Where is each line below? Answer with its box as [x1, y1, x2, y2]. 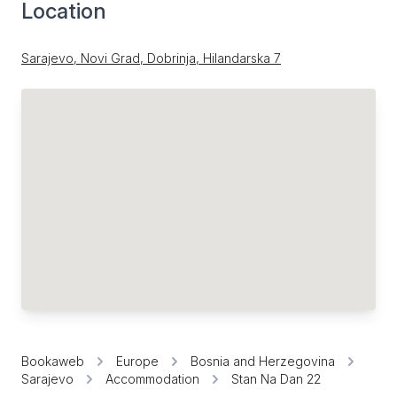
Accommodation [105, 371, 199, 386]
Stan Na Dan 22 [231, 371, 321, 386]
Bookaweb [21, 354, 84, 369]
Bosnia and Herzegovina [191, 354, 335, 369]
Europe [116, 354, 159, 369]
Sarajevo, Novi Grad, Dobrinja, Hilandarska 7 [21, 51, 281, 66]
